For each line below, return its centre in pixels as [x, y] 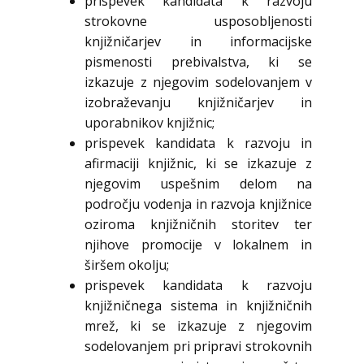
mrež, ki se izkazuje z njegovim [198, 326]
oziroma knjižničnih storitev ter [198, 225]
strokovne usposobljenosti [198, 22]
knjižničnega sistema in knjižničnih [198, 306]
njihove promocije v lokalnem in [198, 245]
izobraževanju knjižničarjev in [198, 103]
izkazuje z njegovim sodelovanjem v [198, 82]
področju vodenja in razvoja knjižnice [198, 204]
